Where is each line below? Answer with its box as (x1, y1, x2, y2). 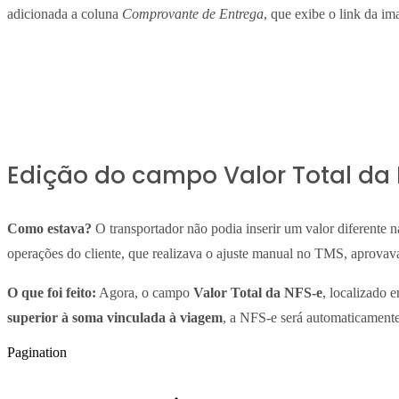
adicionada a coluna (7, 5, 122, 21)
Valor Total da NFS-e (193, 284, 322, 300)
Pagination (7, 344, 67, 360)
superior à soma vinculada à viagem (7, 309, 223, 325)
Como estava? (7, 220, 92, 236)
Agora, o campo (96, 284, 193, 300)
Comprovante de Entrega (122, 5, 264, 21)
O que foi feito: (7, 284, 96, 300)
